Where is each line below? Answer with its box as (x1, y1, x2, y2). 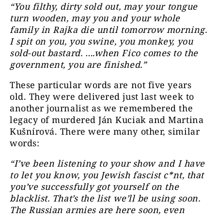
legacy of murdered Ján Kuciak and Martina (10, 114, 204, 125)
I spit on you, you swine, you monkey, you (10, 35, 193, 47)
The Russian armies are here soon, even (10, 204, 185, 216)
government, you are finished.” (10, 59, 147, 70)
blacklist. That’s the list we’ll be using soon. (10, 192, 201, 204)
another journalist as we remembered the (10, 102, 193, 114)
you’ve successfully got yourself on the (10, 181, 179, 192)
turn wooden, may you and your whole (10, 12, 180, 24)
